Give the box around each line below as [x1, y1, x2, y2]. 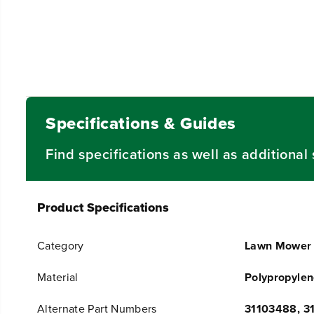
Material [37, 268, 78, 285]
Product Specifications [37, 198, 169, 217]
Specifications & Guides [46, 110, 236, 135]
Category [37, 237, 84, 253]
